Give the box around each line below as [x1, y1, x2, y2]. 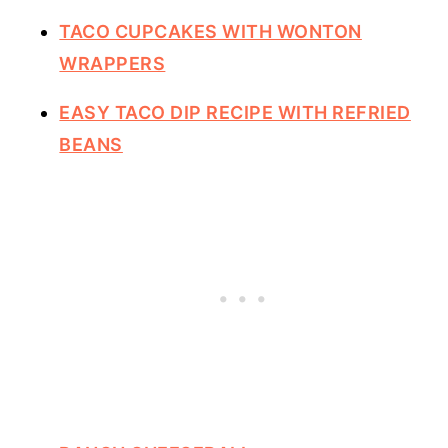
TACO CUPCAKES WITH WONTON [59, 20, 362, 42]
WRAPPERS [59, 52, 166, 74]
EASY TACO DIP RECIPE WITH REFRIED [59, 101, 411, 123]
